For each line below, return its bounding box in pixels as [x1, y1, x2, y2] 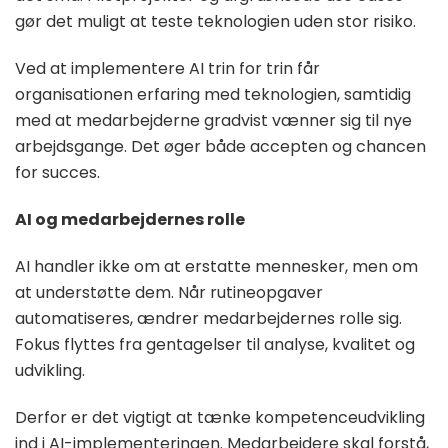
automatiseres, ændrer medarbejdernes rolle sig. [15, 307, 402, 331]
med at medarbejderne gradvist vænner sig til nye [15, 109, 412, 133]
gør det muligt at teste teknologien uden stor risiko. [15, 10, 416, 34]
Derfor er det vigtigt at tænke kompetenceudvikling [15, 406, 425, 430]
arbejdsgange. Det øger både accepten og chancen [15, 135, 426, 159]
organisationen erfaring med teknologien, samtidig [15, 83, 411, 107]
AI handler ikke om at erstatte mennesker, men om [15, 255, 418, 279]
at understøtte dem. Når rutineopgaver [15, 281, 323, 305]
